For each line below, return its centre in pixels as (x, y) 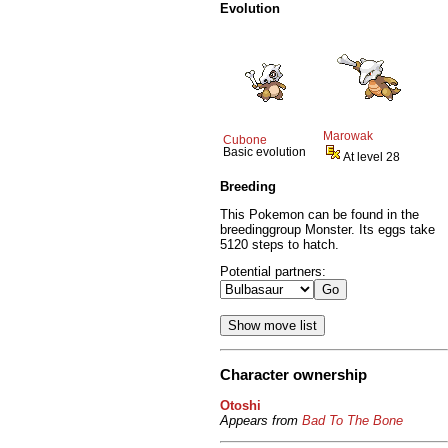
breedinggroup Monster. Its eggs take (327, 229)
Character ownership (293, 375)
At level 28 (371, 156)
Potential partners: (273, 272)
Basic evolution (264, 151)
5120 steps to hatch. (279, 244)
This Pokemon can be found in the (319, 214)
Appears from (261, 421)
